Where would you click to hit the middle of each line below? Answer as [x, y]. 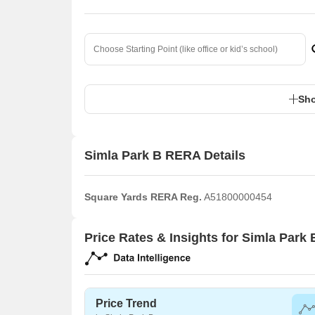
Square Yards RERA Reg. [143, 197]
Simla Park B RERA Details [165, 156]
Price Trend [126, 303]
